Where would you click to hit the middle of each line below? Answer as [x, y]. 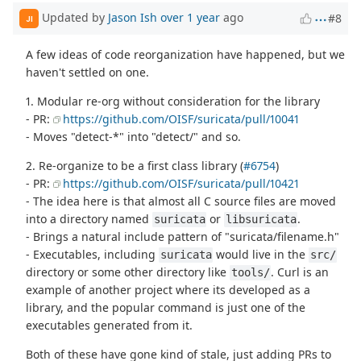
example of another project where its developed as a [168, 290]
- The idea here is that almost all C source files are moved [181, 201]
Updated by [73, 18]
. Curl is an [300, 272]
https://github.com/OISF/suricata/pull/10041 [181, 119]
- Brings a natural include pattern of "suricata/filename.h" [183, 237]
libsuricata [261, 220]
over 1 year [190, 18]
